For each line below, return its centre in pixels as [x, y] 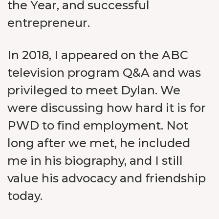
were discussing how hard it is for [107, 108]
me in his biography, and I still [95, 161]
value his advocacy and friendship [107, 178]
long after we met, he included [99, 143]
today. [25, 196]
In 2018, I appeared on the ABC [98, 55]
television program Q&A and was [104, 73]
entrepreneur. [49, 23]
